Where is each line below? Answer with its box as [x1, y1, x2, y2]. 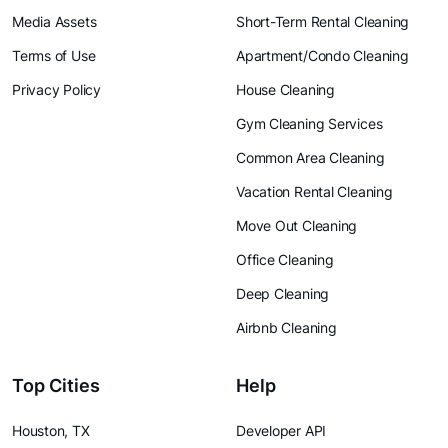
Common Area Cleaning [236, 149, 385, 166]
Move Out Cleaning [236, 217, 358, 234]
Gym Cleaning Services [236, 115, 383, 132]
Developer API [236, 422, 327, 439]
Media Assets [12, 13, 97, 30]
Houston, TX [12, 422, 90, 439]
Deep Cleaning [236, 285, 330, 302]
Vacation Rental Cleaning [236, 183, 393, 200]
